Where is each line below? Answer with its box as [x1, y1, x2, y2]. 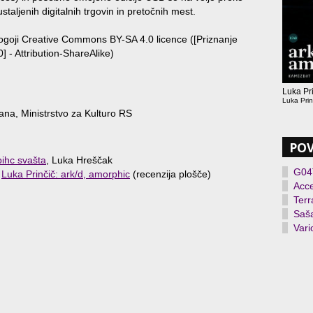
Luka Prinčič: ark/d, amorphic [1, 168, 130, 180]
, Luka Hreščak [46, 154, 112, 166]
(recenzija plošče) [130, 168, 211, 180]
